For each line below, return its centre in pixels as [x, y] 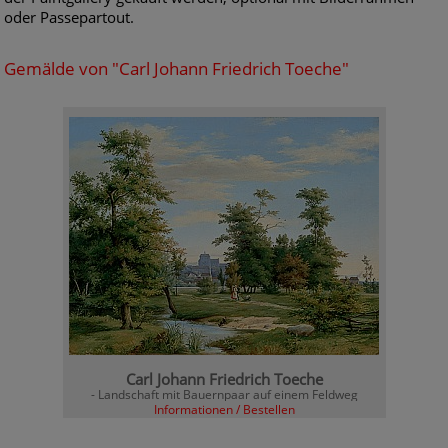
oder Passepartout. [69, 17]
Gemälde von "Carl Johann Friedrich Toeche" [177, 68]
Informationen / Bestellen [224, 409]
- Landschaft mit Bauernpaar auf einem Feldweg [224, 394]
